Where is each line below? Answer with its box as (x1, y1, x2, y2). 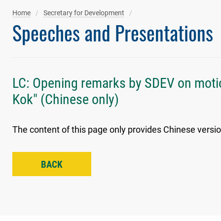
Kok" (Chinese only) (12, 91, 119, 108)
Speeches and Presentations (12, 18, 213, 47)
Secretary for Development (43, 9, 124, 17)
